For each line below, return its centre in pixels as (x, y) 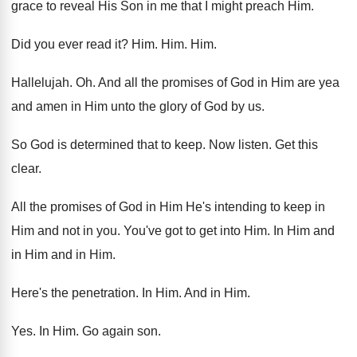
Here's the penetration (73, 293)
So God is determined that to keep (107, 145)
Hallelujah (40, 82)
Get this (296, 145)
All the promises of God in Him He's (111, 207)
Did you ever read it (66, 44)
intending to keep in (270, 207)
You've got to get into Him (195, 231)
